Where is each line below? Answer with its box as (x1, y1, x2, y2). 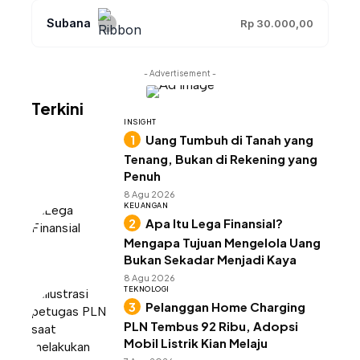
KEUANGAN (124, 201, 168, 210)
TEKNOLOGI (124, 284, 170, 293)
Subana (47, 16, 91, 31)
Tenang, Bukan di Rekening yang (124, 151, 317, 166)
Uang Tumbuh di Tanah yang (145, 132, 313, 147)
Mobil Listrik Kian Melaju (124, 335, 268, 350)
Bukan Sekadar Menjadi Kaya (124, 252, 297, 267)
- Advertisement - (144, 68, 216, 78)
